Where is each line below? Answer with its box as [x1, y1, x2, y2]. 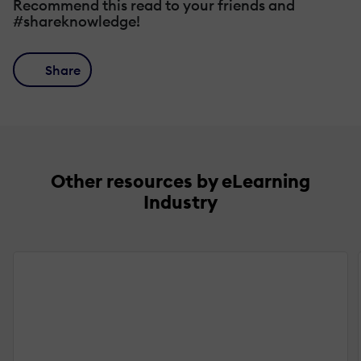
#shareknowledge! [13, 12, 140, 31]
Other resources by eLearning [51, 169, 310, 193]
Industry [143, 190, 218, 214]
